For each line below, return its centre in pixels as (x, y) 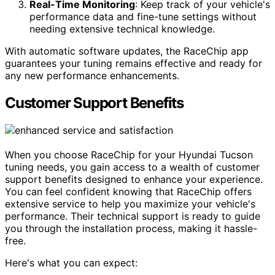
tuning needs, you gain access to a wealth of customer (132, 167)
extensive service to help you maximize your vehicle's (130, 203)
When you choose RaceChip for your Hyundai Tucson (129, 154)
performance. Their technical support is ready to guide (133, 216)
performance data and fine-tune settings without (143, 16)
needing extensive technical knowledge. (122, 29)
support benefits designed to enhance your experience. (134, 179)
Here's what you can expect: (71, 262)
